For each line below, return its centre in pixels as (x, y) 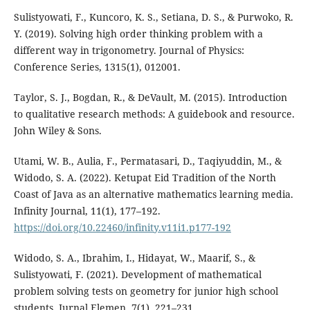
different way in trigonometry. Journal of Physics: (129, 50)
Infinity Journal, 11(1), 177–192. (87, 210)
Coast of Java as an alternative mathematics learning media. (153, 194)
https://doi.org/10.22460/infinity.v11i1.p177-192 (122, 227)
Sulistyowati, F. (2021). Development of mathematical (137, 274)
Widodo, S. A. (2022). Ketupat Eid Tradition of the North (145, 177)
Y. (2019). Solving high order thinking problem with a (138, 33)
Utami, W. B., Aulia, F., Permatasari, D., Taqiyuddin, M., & (147, 161)
